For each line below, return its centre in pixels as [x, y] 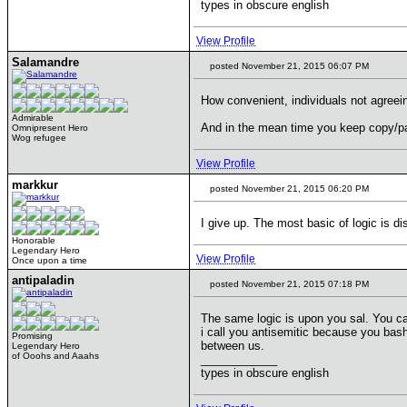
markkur [35, 185]
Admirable [33, 118]
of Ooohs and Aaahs [55, 356]
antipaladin [43, 280]
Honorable [34, 240]
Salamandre [45, 62]
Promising [32, 336]
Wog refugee [39, 138]
